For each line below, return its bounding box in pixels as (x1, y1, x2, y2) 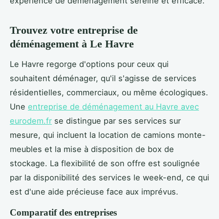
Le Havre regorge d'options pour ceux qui (10, 59, 169, 69)
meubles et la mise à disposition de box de (10, 144, 174, 154)
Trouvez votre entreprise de (10, 24, 138, 37)
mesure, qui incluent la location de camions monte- (10, 130, 206, 140)
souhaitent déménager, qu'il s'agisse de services (10, 73, 197, 84)
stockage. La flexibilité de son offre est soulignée (10, 158, 200, 169)
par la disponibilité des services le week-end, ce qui (10, 173, 209, 183)
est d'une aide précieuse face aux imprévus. (10, 187, 178, 197)
